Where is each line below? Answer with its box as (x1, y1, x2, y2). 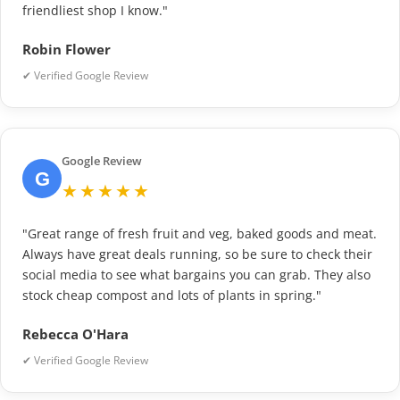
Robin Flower (22, 40, 111, 59)
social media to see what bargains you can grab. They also (22, 266, 371, 284)
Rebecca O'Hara (22, 325, 129, 344)
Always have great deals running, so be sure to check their (22, 246, 372, 263)
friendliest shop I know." (22, 2, 168, 20)
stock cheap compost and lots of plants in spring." (22, 287, 321, 304)
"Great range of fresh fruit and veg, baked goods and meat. (22, 225, 377, 243)
